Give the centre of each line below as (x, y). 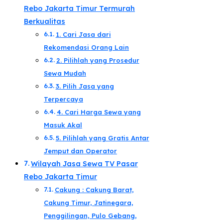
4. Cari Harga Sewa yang (99, 112)
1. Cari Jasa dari (83, 35)
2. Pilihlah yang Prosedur (98, 60)
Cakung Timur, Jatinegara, (89, 203)
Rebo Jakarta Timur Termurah (79, 9)
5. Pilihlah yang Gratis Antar (102, 138)
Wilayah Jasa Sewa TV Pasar (84, 164)
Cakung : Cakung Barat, (94, 190)
